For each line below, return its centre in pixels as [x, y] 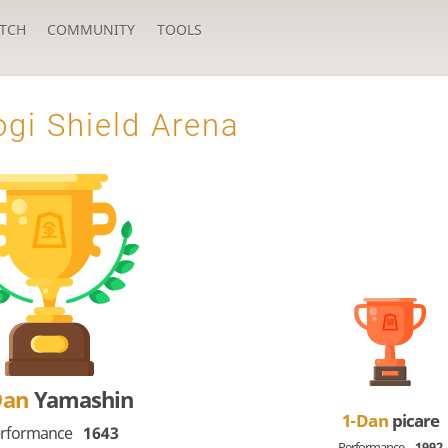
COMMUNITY [91, 29]
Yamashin [84, 399]
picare [415, 420]
